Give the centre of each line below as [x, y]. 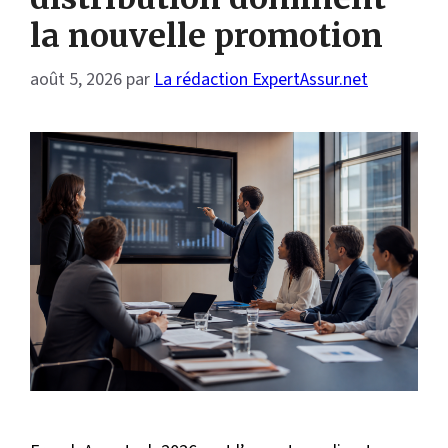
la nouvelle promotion [206, 35]
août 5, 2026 [76, 79]
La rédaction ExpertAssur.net [261, 79]
